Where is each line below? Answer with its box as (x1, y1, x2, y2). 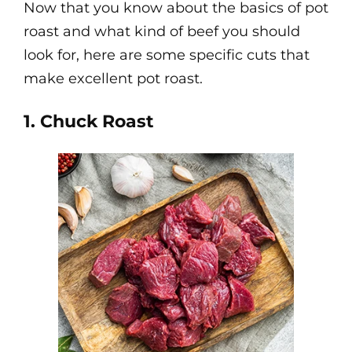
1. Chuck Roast (24, 111, 154, 132)
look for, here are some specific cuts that (24, 46, 310, 64)
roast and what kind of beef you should (24, 23, 300, 40)
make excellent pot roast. (24, 70, 203, 87)
